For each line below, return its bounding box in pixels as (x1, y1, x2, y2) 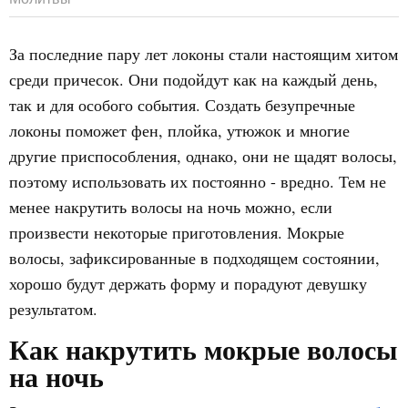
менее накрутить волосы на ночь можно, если (9, 196, 332, 218)
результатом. (9, 298, 97, 320)
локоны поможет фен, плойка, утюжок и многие (9, 119, 350, 141)
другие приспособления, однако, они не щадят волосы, (9, 145, 397, 167)
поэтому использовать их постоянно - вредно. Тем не (9, 170, 386, 192)
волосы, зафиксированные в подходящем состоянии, (9, 247, 380, 269)
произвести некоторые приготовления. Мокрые (9, 221, 344, 243)
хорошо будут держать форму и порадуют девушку (9, 272, 367, 294)
